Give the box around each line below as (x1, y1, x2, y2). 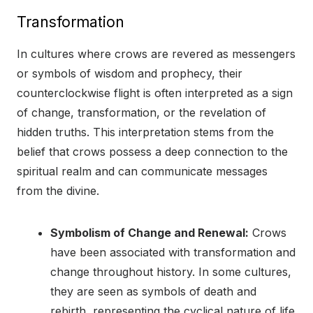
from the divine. (17, 184, 99, 198)
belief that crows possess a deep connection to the (17, 145, 288, 159)
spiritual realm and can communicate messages (17, 164, 268, 179)
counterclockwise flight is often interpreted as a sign (17, 86, 293, 101)
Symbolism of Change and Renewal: (50, 226, 249, 240)
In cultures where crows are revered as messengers (17, 47, 296, 61)
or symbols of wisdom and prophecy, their (17, 66, 242, 81)
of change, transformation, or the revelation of (17, 105, 266, 120)
